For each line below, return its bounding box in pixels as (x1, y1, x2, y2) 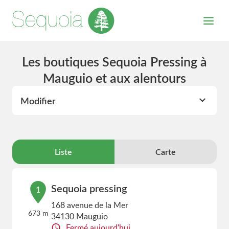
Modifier (20, 94, 56, 107)
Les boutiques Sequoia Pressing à (22, 53, 207, 70)
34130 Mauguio (51, 211, 108, 222)
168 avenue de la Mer (51, 199, 129, 211)
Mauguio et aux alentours (43, 69, 186, 86)
